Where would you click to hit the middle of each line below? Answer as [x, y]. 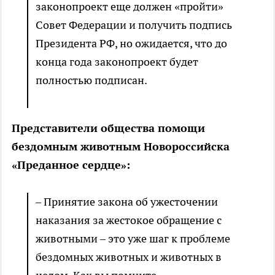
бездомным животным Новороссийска [121, 147]
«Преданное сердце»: [71, 165]
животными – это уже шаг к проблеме [133, 239]
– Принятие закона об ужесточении [127, 202]
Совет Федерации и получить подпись [134, 25]
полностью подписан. [92, 80]
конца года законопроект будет [117, 62]
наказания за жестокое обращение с [129, 220]
